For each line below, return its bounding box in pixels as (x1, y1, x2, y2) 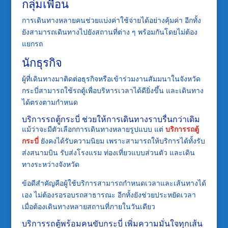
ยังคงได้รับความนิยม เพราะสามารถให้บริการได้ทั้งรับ (40, 136, 205, 146)
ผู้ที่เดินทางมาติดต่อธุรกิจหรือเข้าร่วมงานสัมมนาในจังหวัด (21, 74, 201, 84)
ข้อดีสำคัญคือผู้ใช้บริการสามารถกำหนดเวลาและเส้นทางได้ (21, 178, 206, 188)
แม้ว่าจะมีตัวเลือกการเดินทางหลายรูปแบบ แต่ (21, 124, 165, 134)
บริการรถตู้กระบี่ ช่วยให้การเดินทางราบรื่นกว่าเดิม (21, 113, 200, 125)
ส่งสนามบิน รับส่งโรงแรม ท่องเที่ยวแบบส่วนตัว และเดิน (21, 148, 195, 158)
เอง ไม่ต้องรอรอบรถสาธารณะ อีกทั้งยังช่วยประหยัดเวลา (21, 190, 196, 200)
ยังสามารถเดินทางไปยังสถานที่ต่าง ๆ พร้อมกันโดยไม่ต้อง (21, 27, 197, 37)
